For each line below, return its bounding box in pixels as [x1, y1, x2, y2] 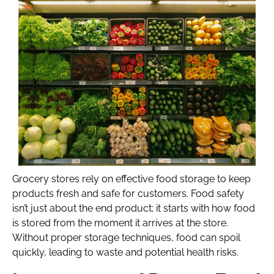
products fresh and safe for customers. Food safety [12, 188, 244, 200]
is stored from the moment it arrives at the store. [12, 217, 228, 229]
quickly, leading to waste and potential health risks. [12, 246, 239, 259]
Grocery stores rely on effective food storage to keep [12, 173, 251, 185]
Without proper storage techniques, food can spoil [12, 232, 240, 244]
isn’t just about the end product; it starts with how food [12, 202, 255, 215]
